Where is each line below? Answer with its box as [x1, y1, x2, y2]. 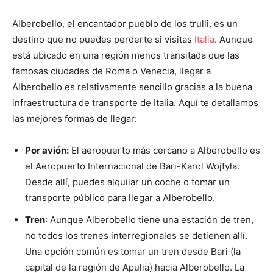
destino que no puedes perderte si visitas [12, 34, 194, 46]
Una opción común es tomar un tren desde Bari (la [25, 246, 241, 258]
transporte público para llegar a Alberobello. [25, 192, 215, 204]
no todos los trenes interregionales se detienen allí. [25, 230, 247, 242]
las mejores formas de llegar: [12, 113, 137, 125]
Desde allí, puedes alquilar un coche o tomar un [25, 176, 230, 188]
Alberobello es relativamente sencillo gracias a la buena [12, 81, 252, 93]
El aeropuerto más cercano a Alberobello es [69, 144, 260, 157]
